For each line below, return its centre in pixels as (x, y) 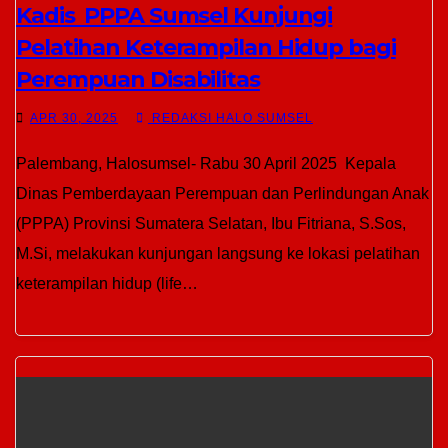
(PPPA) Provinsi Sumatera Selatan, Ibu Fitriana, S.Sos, (211, 223)
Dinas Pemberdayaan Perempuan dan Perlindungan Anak (222, 193)
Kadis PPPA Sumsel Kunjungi (174, 15)
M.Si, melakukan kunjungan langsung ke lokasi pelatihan (218, 253)
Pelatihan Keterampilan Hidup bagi (206, 47)
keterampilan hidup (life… (107, 283)
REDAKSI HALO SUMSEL (230, 118)
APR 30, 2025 (74, 118)
